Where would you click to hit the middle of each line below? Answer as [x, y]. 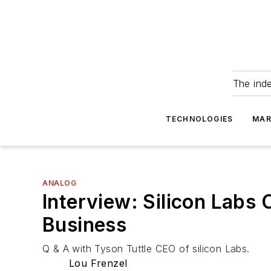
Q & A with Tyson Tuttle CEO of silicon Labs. [146, 249]
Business [85, 225]
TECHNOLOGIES [199, 119]
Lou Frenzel [98, 263]
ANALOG [60, 183]
